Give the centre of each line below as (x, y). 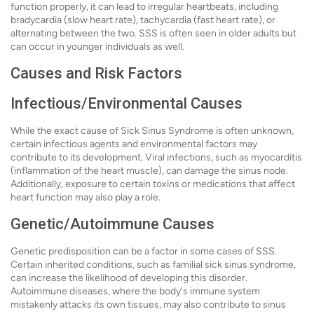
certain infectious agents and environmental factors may (134, 144)
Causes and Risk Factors (96, 74)
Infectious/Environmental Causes (127, 104)
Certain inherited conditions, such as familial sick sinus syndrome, (153, 265)
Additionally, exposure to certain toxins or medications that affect (153, 184)
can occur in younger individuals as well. (97, 47)
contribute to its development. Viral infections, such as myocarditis (156, 158)
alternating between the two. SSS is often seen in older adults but (153, 34)
